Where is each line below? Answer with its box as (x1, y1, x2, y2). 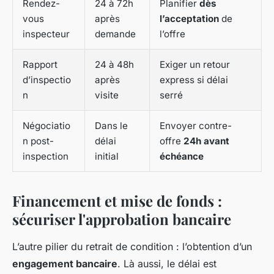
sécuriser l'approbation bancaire (12, 209, 231, 229)
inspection (23, 150, 68, 163)
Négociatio (23, 120, 70, 132)
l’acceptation (160, 13, 219, 25)
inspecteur (23, 28, 70, 40)
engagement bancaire (12, 257, 117, 270)
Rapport (23, 59, 57, 71)
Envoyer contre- (160, 120, 232, 132)
